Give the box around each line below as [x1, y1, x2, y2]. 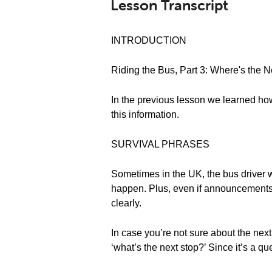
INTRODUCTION [111, 35, 186, 46]
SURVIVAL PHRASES [111, 139, 209, 149]
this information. [111, 109, 179, 120]
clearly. [111, 198, 141, 208]
